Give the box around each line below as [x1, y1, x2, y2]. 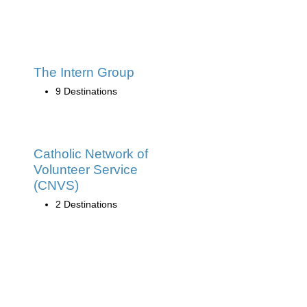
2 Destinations [56, 198, 117, 210]
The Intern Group [34, 64, 134, 79]
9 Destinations [56, 85, 117, 97]
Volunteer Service [34, 162, 138, 177]
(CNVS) [34, 177, 79, 193]
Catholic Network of [34, 146, 148, 161]
